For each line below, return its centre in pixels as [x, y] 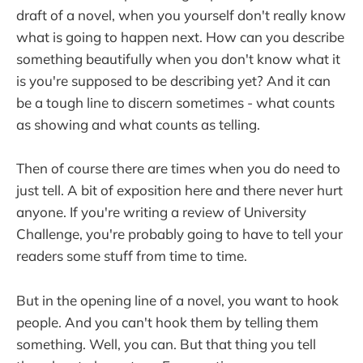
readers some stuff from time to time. [132, 256]
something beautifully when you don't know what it [178, 59]
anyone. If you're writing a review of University [161, 212]
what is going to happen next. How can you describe [180, 37]
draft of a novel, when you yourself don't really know [181, 15]
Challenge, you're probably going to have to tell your [179, 234]
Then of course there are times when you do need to [178, 169]
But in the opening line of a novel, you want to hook [177, 300]
